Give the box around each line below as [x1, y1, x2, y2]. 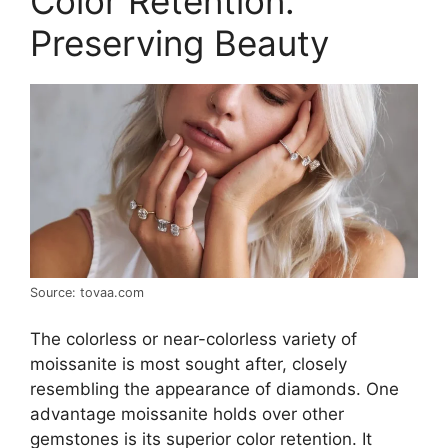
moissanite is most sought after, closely [30, 354, 347, 375]
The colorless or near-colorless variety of [30, 329, 357, 350]
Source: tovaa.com [30, 284, 144, 300]
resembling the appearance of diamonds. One [30, 379, 399, 400]
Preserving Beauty [30, 21, 329, 64]
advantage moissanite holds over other [30, 404, 344, 425]
